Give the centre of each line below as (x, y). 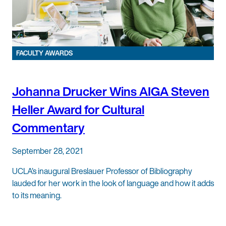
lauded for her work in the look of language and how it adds (113, 183)
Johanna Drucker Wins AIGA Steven (111, 91)
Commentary (48, 127)
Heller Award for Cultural (78, 109)
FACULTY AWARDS (44, 53)
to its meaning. (37, 195)
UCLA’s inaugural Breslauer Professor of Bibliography (102, 171)
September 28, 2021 (47, 151)
